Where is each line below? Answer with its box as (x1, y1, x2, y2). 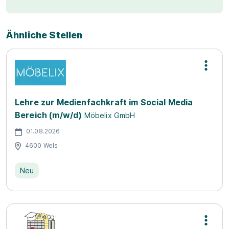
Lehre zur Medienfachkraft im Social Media (15, 97, 193, 107)
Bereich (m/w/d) (15, 110, 82, 120)
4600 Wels (25, 141, 58, 149)
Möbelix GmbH (84, 111, 135, 120)
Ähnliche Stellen (6, 30, 83, 40)
